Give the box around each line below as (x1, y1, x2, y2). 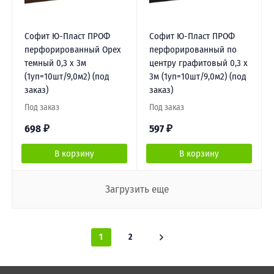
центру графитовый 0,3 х (149, 57, 248, 68)
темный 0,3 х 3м (24, 57, 86, 68)
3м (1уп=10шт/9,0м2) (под (149, 70, 246, 82)
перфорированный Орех (24, 43, 121, 55)
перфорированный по (149, 43, 237, 55)
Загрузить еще (105, 182, 169, 196)
